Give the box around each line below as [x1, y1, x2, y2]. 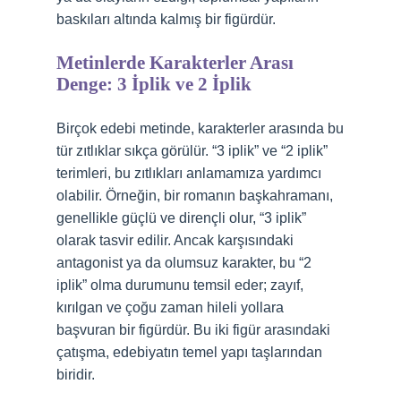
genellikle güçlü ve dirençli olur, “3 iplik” [56, 210, 306, 226]
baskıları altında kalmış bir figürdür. [56, 12, 276, 27]
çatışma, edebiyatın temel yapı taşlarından [56, 345, 322, 360]
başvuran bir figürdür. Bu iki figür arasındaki [56, 322, 330, 337]
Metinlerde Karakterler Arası [56, 52, 294, 73]
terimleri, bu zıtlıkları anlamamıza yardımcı [56, 166, 321, 181]
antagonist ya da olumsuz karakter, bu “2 [56, 255, 311, 270]
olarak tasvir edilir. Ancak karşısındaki [56, 233, 294, 248]
